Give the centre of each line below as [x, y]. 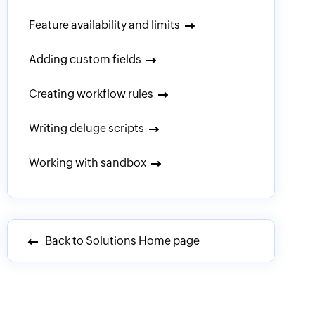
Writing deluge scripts [86, 128]
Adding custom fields [85, 59]
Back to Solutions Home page [121, 241]
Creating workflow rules [91, 94]
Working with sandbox [87, 163]
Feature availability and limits [104, 25]
